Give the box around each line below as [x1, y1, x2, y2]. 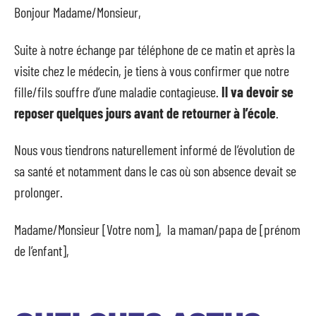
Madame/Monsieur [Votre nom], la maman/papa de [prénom [14, 220, 300, 238]
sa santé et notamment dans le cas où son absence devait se [14, 162, 296, 179]
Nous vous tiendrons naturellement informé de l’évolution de [14, 141, 295, 158]
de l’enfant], [14, 241, 69, 259]
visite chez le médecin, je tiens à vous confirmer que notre [14, 61, 289, 79]
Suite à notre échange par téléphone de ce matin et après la [14, 40, 295, 58]
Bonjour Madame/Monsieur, [14, 4, 141, 20]
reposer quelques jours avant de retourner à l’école [14, 104, 276, 121]
